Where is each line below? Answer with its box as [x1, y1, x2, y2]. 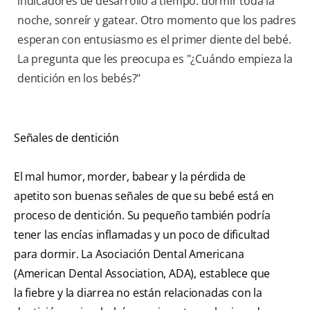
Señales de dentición [14, 130, 119, 146]
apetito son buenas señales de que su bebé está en [14, 188, 275, 204]
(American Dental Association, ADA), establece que [14, 266, 271, 282]
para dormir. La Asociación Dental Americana [14, 246, 244, 262]
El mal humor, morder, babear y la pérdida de [14, 169, 246, 185]
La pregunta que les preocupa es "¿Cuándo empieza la [17, 51, 293, 67]
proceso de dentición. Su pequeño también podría [14, 208, 271, 224]
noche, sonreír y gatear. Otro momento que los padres [17, 12, 296, 28]
